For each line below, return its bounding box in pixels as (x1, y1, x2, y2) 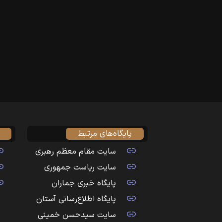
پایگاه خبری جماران (51, 177, 116, 189)
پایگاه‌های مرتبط (78, 128, 132, 140)
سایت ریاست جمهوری (44, 162, 116, 173)
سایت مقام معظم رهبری (35, 146, 116, 158)
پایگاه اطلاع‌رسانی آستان (36, 193, 116, 205)
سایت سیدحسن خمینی (37, 209, 116, 221)
